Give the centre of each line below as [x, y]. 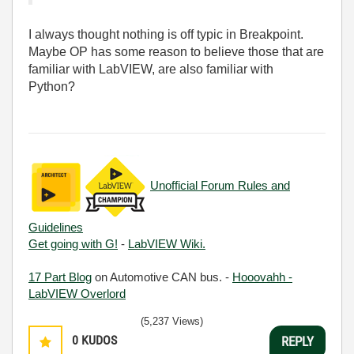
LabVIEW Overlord [77, 294]
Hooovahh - [262, 277]
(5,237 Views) [172, 321]
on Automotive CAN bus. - [162, 277]
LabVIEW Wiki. [167, 244]
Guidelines [56, 227]
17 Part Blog [60, 277]
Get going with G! [73, 244]
